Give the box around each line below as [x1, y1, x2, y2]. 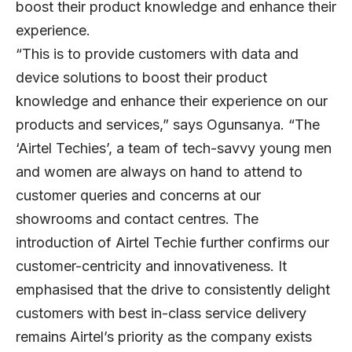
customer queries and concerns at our [16, 186, 261, 203]
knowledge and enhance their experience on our [16, 92, 328, 109]
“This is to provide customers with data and [16, 45, 299, 62]
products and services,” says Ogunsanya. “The [16, 115, 320, 133]
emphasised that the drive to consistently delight [16, 280, 330, 298]
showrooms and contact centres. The [16, 210, 258, 227]
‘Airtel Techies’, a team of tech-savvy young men [16, 139, 332, 156]
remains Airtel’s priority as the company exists [16, 328, 312, 345]
